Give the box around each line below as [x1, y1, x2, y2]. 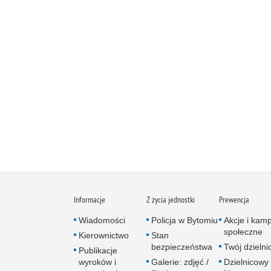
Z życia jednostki [146, 194, 195, 205]
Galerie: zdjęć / [151, 256, 209, 267]
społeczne [224, 226, 263, 237]
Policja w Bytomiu [151, 215, 218, 225]
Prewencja [219, 194, 249, 205]
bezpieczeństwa [151, 241, 212, 252]
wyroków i [79, 256, 116, 267]
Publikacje [79, 245, 117, 255]
